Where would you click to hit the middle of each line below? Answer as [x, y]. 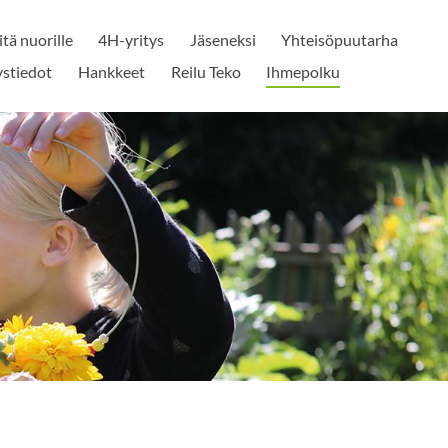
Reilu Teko [205, 71]
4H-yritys [131, 39]
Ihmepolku [303, 71]
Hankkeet [111, 71]
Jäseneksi [222, 39]
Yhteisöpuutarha [340, 39]
